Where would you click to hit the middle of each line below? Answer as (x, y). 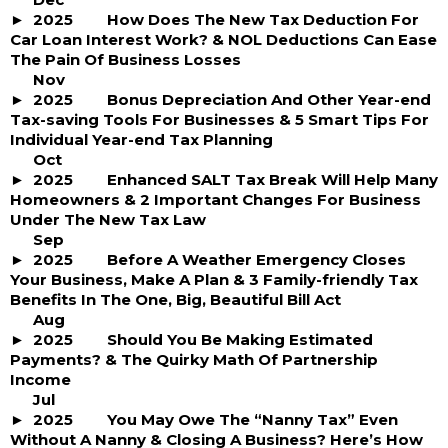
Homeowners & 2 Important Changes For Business (215, 199)
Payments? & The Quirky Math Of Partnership (194, 359)
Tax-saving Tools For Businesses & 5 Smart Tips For (219, 119)
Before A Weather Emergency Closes (256, 259)
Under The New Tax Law (108, 219)
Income (40, 379)
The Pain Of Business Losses (125, 59)
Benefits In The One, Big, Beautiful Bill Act (175, 299)
